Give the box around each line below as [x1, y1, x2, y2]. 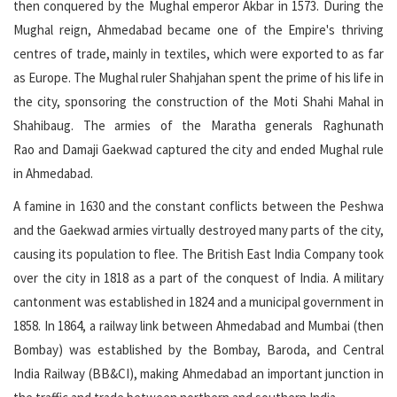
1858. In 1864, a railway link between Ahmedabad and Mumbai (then [13, 317, 384, 335]
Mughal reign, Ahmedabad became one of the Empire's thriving [13, 21, 384, 39]
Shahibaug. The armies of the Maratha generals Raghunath [13, 117, 384, 135]
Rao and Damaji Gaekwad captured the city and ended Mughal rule [13, 141, 384, 159]
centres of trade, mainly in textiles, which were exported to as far [13, 45, 384, 63]
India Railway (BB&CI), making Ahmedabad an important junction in [13, 365, 384, 383]
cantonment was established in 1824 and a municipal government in [13, 293, 384, 311]
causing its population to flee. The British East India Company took [13, 245, 384, 263]
